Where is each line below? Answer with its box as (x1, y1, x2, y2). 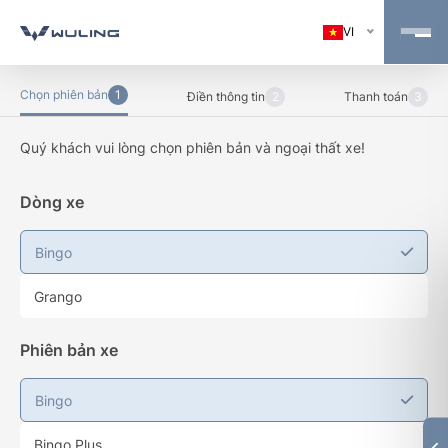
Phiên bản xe (20, 340, 118, 360)
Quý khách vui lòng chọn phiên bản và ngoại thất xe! (20, 139, 365, 156)
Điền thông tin (187, 88, 265, 104)
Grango (34, 287, 82, 305)
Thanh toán (344, 88, 408, 104)
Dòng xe (20, 192, 84, 212)
